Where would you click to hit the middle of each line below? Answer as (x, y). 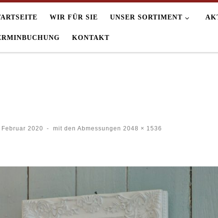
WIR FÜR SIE (74, 17)
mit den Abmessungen (87, 129)
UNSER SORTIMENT (146, 17)
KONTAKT (91, 37)
